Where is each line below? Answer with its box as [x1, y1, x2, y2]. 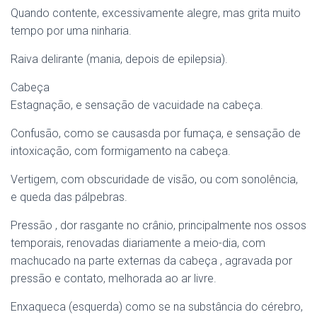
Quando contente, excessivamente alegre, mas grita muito [11, 6, 301, 20]
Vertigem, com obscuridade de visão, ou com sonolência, [11, 173, 298, 186]
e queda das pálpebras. [11, 190, 127, 204]
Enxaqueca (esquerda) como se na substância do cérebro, [11, 300, 303, 313]
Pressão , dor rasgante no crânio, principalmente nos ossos [11, 219, 306, 232]
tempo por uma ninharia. [11, 24, 132, 38]
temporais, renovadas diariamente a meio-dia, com [11, 236, 265, 250]
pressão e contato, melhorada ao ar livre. [11, 272, 217, 285]
